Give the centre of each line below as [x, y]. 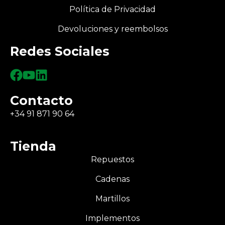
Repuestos [113, 160]
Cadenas [113, 179]
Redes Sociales [60, 51]
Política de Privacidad [113, 10]
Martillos [113, 199]
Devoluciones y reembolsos [113, 29]
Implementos [113, 218]
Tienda [33, 146]
